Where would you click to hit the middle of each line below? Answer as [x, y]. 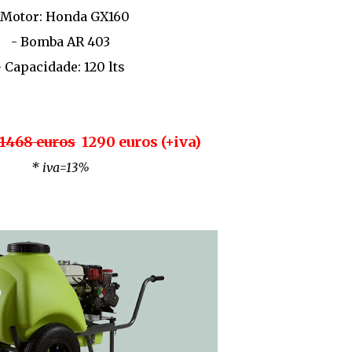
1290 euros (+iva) [138, 142]
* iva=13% [60, 167]
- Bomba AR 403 [60, 42]
